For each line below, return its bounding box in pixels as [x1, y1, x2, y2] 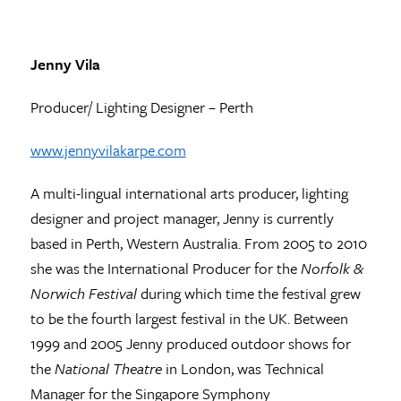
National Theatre [54, 356, 162, 380]
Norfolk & [300, 256, 363, 279]
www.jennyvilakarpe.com [30, 138, 186, 161]
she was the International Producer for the [30, 256, 301, 279]
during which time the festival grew [136, 281, 361, 304]
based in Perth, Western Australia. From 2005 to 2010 [30, 231, 367, 254]
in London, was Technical [161, 356, 324, 380]
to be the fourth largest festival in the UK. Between [30, 306, 348, 329]
